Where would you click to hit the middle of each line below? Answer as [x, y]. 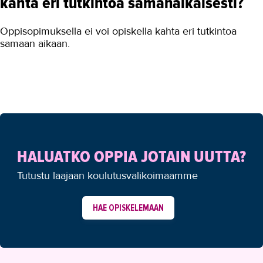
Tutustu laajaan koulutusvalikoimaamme [107, 176]
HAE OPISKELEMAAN [128, 208]
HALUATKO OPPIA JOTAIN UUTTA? [131, 157]
